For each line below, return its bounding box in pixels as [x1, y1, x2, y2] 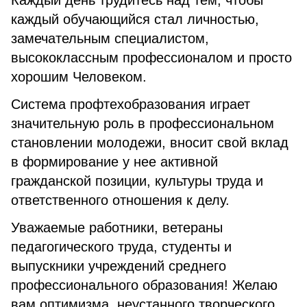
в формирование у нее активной [11, 154, 218, 169]
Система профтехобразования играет [11, 97, 250, 112]
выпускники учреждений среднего [11, 258, 226, 273]
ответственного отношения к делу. [11, 193, 230, 208]
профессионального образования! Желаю [11, 278, 278, 293]
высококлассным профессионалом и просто [11, 50, 292, 65]
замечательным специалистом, [11, 31, 209, 46]
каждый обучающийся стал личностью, [11, 12, 259, 27]
